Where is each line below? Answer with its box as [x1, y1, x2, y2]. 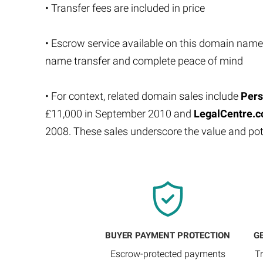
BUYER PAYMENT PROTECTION [105, 230, 231, 241]
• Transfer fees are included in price [45, 2, 205, 14]
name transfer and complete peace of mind [45, 55, 243, 67]
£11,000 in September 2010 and [45, 107, 194, 120]
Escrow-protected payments [110, 248, 225, 259]
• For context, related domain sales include [45, 90, 241, 102]
